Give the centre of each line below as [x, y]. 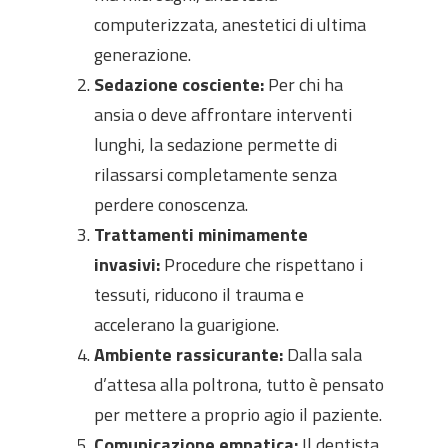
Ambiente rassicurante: [188, 354]
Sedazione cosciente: [179, 84]
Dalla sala [322, 354]
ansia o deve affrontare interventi [223, 114]
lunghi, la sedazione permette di [215, 144]
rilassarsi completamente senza [215, 174]
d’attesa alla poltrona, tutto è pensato [239, 384]
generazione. [142, 54]
